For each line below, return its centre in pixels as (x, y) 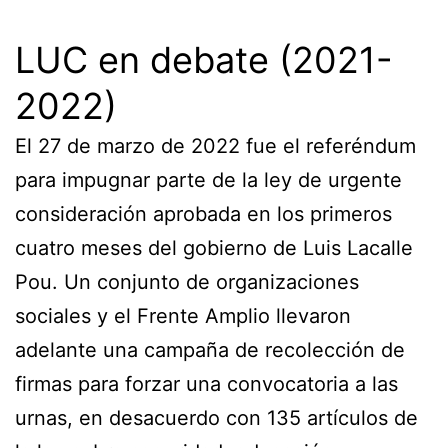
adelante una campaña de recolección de (210, 349)
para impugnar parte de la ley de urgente (208, 179)
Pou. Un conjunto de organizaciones (187, 281)
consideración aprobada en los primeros (203, 213)
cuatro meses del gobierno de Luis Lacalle (214, 247)
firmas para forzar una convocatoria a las (206, 383)
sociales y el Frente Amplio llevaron (183, 315)
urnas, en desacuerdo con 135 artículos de (216, 417)
